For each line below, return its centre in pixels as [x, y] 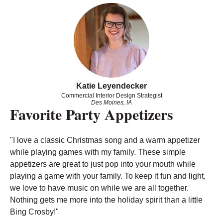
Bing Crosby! [33, 212]
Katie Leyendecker [111, 86]
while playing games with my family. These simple [98, 152]
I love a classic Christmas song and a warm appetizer [107, 140]
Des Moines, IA [111, 103]
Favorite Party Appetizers [92, 114]
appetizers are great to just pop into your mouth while [103, 164]
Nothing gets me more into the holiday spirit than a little [106, 200]
